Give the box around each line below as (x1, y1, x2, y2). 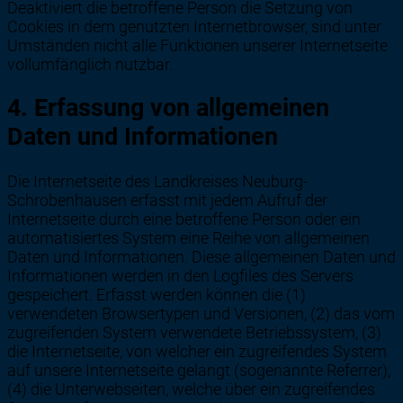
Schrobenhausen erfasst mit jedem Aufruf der (7, 190, 327, 210)
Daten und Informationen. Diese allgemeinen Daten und (7, 246, 396, 266)
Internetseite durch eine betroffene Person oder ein (7, 209, 361, 228)
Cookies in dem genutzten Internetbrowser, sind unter (7, 16, 381, 36)
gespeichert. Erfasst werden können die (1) (7, 284, 306, 304)
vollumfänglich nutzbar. (7, 54, 173, 74)
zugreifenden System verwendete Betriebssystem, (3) (7, 322, 381, 342)
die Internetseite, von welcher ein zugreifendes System (7, 341, 387, 361)
